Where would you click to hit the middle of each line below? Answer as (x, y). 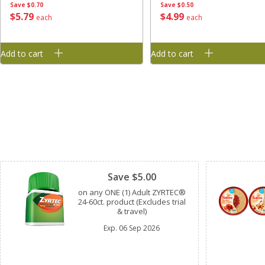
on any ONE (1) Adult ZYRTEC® (132, 193)
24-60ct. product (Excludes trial (132, 202)
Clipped (104, 151)
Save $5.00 (132, 177)
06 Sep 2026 (140, 228)
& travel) (132, 211)
